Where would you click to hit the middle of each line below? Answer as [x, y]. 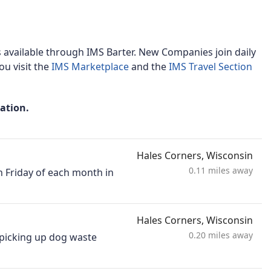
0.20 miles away [221, 235]
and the [150, 67]
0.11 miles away [221, 171]
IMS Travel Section [211, 67]
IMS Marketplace [91, 67]
